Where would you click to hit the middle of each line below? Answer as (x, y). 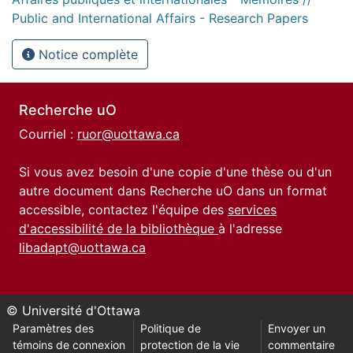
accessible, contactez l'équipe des (123, 210)
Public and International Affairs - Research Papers (160, 18)
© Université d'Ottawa (73, 310)
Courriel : (48, 134)
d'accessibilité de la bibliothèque (119, 229)
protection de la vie (190, 345)
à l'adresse (250, 229)
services (252, 210)
